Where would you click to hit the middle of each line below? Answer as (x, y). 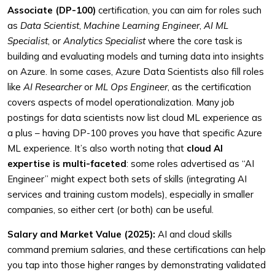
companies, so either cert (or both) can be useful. (110, 210)
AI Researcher (52, 87)
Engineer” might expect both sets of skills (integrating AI (127, 179)
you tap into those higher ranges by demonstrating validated (137, 265)
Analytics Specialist (104, 41)
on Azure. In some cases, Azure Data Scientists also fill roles (136, 72)
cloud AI (205, 148)
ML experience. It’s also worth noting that (97, 148)
